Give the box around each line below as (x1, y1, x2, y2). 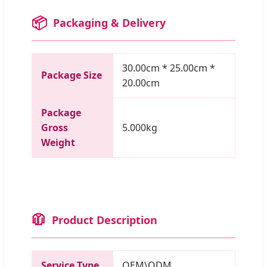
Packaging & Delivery (53, 15, 166, 30)
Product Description (52, 212, 157, 227)
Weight (41, 135, 75, 149)
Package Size (41, 68, 102, 82)
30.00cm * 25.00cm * (122, 61, 215, 74)
